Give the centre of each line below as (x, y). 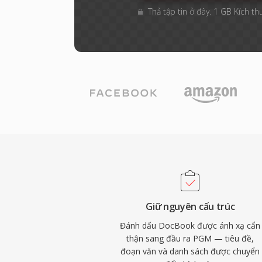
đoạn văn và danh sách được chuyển (190, 251)
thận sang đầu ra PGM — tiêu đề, (190, 238)
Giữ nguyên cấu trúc (190, 206)
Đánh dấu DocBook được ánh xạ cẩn (190, 225)
